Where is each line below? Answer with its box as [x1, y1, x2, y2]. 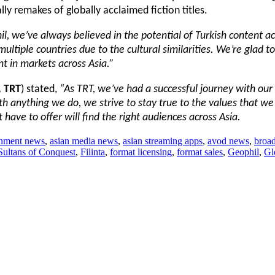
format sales [177, 146, 223, 157]
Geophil [228, 146, 259, 157]
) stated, [21, 83, 57, 95]
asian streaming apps [123, 135, 203, 146]
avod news [207, 135, 249, 146]
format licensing [110, 146, 172, 157]
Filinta [80, 146, 105, 157]
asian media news [50, 135, 118, 146]
